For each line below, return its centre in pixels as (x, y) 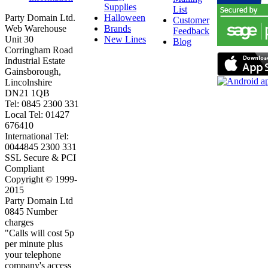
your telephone (33, 255)
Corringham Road (39, 50)
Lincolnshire (28, 83)
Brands (118, 29)
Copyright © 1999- (41, 179)
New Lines (125, 39)
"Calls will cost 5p (39, 233)
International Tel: (37, 136)
